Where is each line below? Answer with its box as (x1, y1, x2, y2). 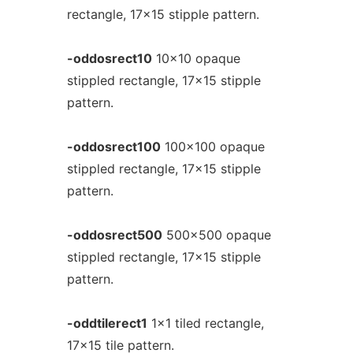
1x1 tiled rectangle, (147, 315, 264, 331)
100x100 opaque (160, 139, 265, 154)
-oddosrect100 (66, 139, 161, 154)
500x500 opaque (162, 227, 271, 243)
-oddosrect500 (66, 227, 162, 243)
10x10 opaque (151, 50, 240, 66)
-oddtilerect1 (66, 315, 147, 331)
